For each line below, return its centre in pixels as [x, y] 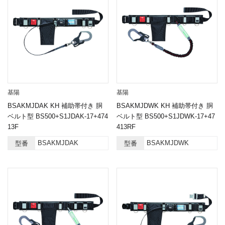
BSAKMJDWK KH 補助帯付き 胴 [164, 106]
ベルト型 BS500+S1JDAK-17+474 [58, 116]
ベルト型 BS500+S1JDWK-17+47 [165, 116]
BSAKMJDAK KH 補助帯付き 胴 [55, 106]
